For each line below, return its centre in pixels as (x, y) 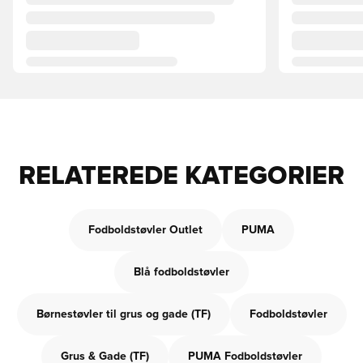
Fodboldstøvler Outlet (145, 230)
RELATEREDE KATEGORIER (181, 177)
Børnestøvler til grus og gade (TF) (123, 314)
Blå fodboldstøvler (181, 272)
